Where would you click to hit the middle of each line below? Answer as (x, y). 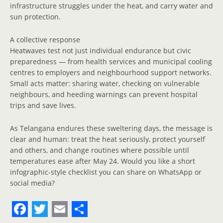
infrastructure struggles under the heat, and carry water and (111, 6)
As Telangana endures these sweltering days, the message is (111, 128)
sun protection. (35, 17)
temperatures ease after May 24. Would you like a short (103, 161)
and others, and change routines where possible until (100, 150)
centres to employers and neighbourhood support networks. (111, 72)
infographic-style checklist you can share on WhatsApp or (106, 172)
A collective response (45, 39)
